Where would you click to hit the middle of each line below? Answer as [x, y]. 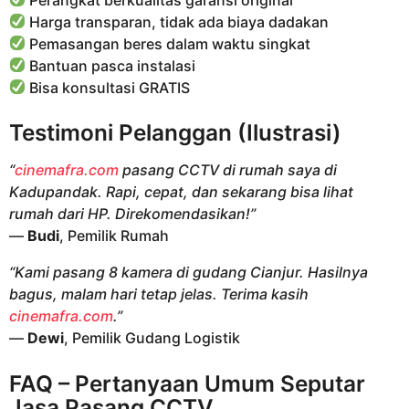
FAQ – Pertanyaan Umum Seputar [187, 383]
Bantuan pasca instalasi [111, 65]
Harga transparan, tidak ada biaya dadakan [178, 21]
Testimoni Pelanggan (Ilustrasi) [175, 132]
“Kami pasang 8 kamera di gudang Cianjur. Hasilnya [189, 273]
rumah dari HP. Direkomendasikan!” [132, 214]
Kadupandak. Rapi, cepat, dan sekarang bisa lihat [181, 192]
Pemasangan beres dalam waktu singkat [168, 43]
